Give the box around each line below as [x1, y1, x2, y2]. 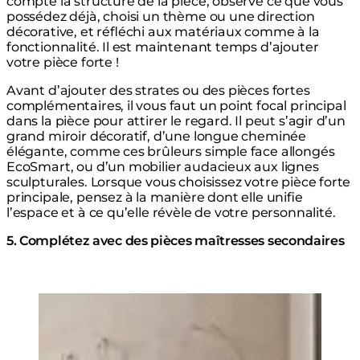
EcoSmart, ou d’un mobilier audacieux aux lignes [6, 159, 319, 175]
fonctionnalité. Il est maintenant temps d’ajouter [6, 39, 319, 55]
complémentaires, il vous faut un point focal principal [6, 98, 346, 114]
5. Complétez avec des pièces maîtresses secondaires [6, 233, 345, 249]
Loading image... [38, 292, 144, 309]
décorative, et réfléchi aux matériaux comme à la [6, 24, 320, 40]
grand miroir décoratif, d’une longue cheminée [6, 129, 307, 145]
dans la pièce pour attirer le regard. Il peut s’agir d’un [6, 113, 346, 129]
